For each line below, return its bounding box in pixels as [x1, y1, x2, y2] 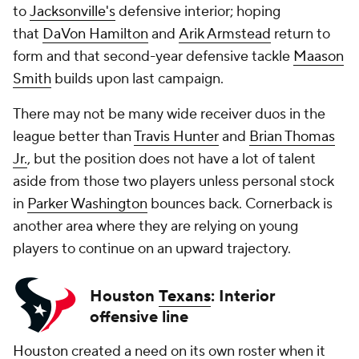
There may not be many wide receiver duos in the [13, 105, 325, 123]
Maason [293, 47, 344, 66]
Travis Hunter [134, 127, 219, 146]
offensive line [90, 307, 188, 328]
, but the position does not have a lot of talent [27, 150, 316, 168]
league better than [13, 127, 134, 146]
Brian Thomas [249, 127, 335, 146]
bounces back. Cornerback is [147, 195, 333, 213]
